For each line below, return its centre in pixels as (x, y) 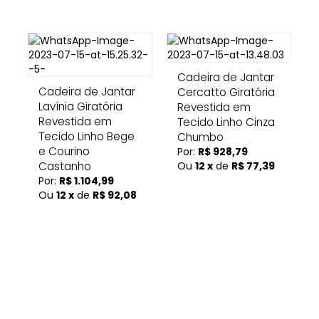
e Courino (64, 151)
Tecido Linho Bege (87, 136)
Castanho (65, 166)
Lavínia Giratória (80, 106)
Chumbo (200, 137)
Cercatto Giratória (226, 92)
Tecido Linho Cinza (226, 122)
